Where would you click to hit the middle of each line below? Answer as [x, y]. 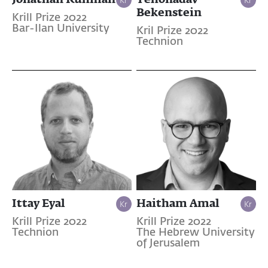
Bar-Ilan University [61, 29]
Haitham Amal [178, 203]
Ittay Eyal [39, 203]
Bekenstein [169, 12]
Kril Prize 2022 [172, 31]
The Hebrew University [195, 233]
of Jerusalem [168, 244]
